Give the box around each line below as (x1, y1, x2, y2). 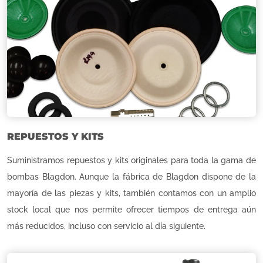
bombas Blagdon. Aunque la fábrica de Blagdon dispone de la (7, 171, 256, 181)
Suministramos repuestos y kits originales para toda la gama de (7, 155, 256, 165)
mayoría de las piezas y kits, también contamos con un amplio (7, 188, 256, 198)
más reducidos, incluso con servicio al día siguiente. (7, 221, 205, 231)
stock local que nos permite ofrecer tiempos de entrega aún (7, 204, 256, 214)
